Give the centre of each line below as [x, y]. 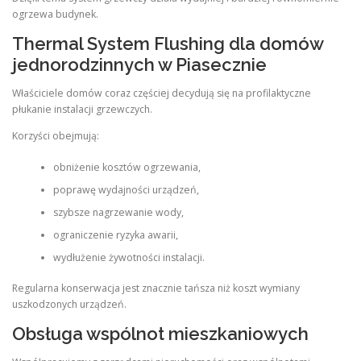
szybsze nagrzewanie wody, [118, 212]
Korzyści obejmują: [56, 136]
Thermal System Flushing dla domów [168, 44]
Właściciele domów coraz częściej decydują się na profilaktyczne [162, 93]
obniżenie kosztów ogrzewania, [127, 167]
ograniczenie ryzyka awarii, [115, 234]
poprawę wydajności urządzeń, [126, 189]
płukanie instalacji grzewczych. [82, 110]
